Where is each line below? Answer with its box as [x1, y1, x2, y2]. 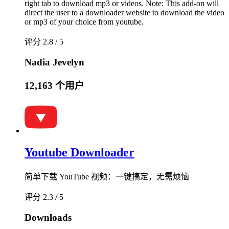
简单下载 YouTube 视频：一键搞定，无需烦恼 [25, 172, 189, 181]
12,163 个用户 [25, 80, 84, 91]
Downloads [25, 212, 72, 223]
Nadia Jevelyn [25, 56, 84, 67]
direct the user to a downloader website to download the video [25, 8, 224, 17]
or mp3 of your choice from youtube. [25, 17, 144, 27]
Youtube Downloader [25, 146, 134, 159]
